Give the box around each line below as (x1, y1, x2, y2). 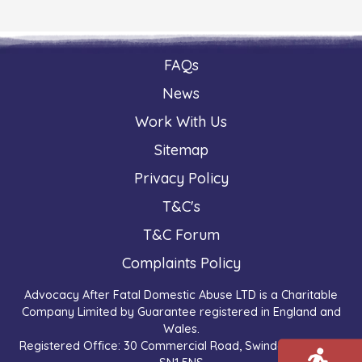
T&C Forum (142, 225, 220, 244)
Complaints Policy (121, 253, 241, 272)
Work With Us (135, 112, 227, 131)
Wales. (162, 321, 200, 336)
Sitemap (154, 140, 208, 159)
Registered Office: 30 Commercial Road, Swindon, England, (19, 338, 343, 353)
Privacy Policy (133, 168, 229, 187)
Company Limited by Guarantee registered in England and (21, 304, 341, 319)
